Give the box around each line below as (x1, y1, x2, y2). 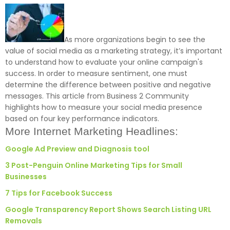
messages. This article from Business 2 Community (5, 90, 189, 101)
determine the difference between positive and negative (5, 79, 211, 90)
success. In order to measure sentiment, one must (5, 68, 187, 79)
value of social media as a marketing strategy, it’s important (5, 45, 222, 56)
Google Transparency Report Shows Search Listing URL (5, 204, 212, 215)
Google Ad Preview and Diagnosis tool (5, 143, 149, 154)
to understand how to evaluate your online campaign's (5, 56, 203, 67)
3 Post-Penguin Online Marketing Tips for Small (5, 160, 182, 170)
